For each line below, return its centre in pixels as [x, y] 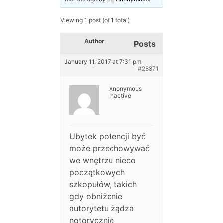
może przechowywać [110, 149]
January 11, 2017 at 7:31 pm [103, 62]
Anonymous [126, 89]
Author [94, 41]
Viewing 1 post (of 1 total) [95, 20]
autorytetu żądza [102, 208]
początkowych [97, 172]
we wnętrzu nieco [103, 161]
